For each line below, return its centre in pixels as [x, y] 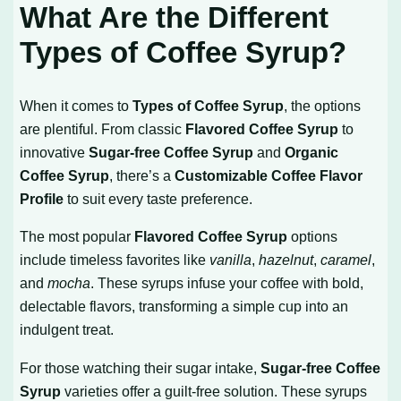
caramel [346, 260]
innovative [55, 153]
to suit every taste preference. [158, 199]
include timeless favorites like [115, 260]
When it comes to [77, 106]
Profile [42, 199]
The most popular [77, 237]
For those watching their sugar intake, [141, 367]
